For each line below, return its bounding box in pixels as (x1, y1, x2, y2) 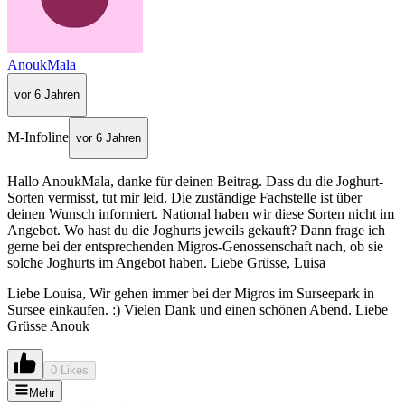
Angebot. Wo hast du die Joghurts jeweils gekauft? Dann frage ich (7, 222, 385, 239)
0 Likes (51, 363, 89, 378)
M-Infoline (7, 129, 69, 146)
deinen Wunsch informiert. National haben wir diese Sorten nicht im (7, 206, 394, 222)
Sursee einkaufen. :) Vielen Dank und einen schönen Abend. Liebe (7, 302, 388, 318)
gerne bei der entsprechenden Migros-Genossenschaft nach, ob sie (7, 239, 383, 255)
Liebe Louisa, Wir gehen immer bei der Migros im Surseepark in (7, 286, 374, 302)
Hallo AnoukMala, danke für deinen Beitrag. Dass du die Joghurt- (7, 174, 383, 190)
